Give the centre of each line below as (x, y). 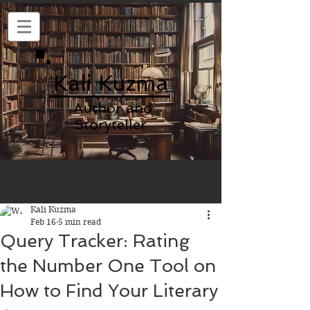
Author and (110, 108)
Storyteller (110, 125)
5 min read (80, 222)
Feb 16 (43, 222)
